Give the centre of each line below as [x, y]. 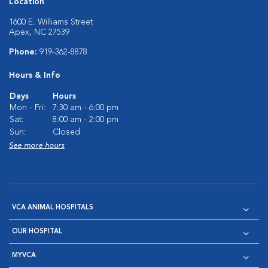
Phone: [24, 52]
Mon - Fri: [28, 108]
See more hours [37, 146]
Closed [66, 133]
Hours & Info [35, 76]
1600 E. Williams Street [51, 22]
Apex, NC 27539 [39, 33]
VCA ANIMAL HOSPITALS [53, 208]
